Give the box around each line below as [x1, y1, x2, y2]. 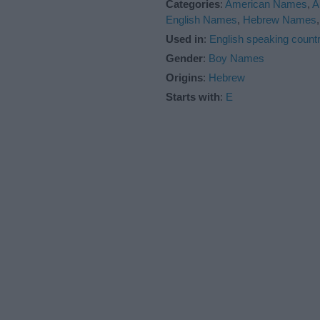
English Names [166, 13, 237, 26]
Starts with [166, 90, 220, 103]
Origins [166, 71, 203, 84]
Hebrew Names [243, 13, 316, 26]
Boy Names [209, 51, 264, 64]
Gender [166, 51, 203, 64]
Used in [166, 32, 204, 45]
